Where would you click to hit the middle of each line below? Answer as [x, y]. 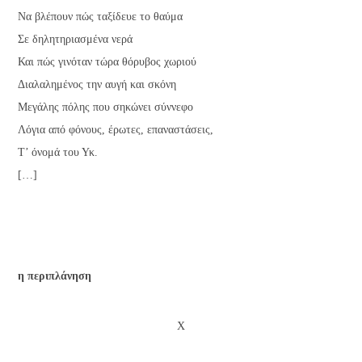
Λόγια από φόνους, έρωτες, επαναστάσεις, [116, 129]
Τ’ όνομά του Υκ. [58, 152]
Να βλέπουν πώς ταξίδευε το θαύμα [101, 16]
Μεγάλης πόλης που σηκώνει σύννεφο [106, 107]
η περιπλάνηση [55, 276]
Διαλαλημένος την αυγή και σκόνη [97, 84]
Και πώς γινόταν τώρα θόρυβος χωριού [107, 61]
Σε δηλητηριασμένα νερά [76, 39]
